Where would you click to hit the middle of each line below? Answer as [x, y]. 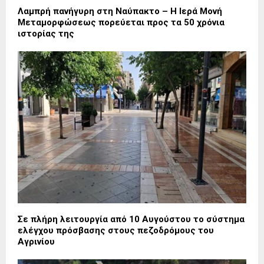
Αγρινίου [36, 242]
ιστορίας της [46, 33]
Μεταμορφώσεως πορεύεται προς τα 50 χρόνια [121, 22]
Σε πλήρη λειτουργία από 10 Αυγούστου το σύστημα [131, 220]
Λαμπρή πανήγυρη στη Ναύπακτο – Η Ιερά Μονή [120, 11]
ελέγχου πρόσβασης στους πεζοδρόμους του [116, 231]
